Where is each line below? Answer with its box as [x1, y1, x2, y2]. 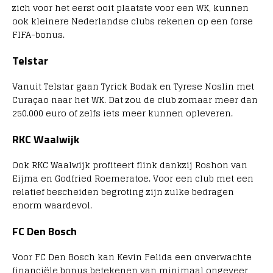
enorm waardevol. [12, 197, 92, 213]
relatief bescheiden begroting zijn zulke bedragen [12, 184, 234, 200]
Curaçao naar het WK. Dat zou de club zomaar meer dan [12, 92, 258, 108]
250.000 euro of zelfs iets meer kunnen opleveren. [12, 105, 233, 121]
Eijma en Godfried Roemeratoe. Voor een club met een [12, 171, 253, 186]
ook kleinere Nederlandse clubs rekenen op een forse [12, 13, 253, 29]
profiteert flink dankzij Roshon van [90, 157, 247, 173]
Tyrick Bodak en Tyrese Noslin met [101, 79, 254, 94]
